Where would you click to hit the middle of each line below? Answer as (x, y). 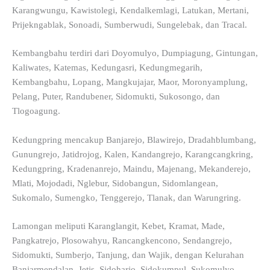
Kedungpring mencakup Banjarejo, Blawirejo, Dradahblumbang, (134, 140)
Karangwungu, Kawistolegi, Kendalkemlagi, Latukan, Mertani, (130, 10)
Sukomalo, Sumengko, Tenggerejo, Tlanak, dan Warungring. (127, 197)
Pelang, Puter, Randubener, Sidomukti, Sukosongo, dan (116, 97)
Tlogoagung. (36, 111)
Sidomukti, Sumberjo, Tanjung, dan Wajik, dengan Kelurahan (128, 255)
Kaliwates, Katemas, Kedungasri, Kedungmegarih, (107, 68)
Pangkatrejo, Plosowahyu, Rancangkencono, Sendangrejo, (122, 240)
